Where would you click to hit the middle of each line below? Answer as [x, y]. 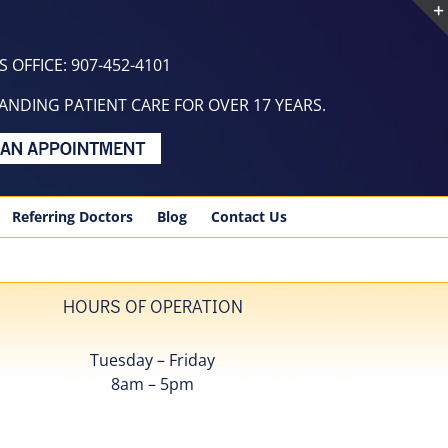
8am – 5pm [153, 384]
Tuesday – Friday [153, 360]
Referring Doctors [72, 216]
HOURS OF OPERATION [152, 306]
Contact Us [248, 216]
